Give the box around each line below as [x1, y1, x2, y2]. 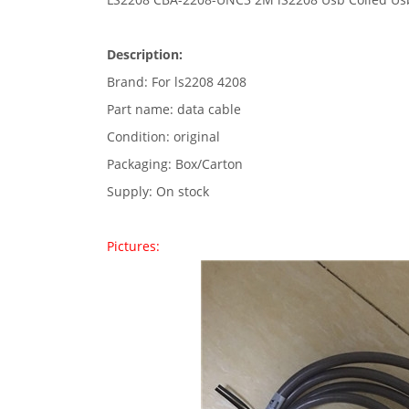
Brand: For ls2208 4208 [107, 73, 246, 90]
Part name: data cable [107, 100, 241, 118]
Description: [107, 46, 183, 63]
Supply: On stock [107, 183, 209, 200]
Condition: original [107, 128, 220, 145]
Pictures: [107, 237, 160, 255]
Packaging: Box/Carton [107, 155, 243, 173]
